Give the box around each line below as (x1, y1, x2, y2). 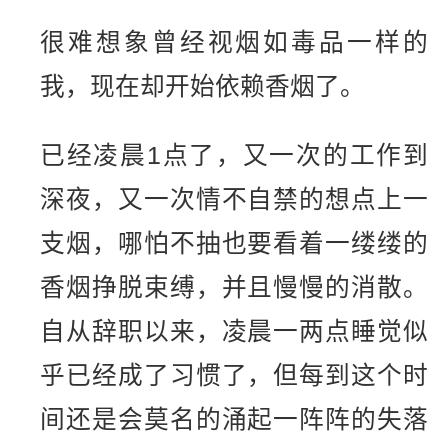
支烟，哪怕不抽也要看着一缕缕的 (40, 229, 428, 257)
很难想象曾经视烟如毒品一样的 (40, 29, 428, 57)
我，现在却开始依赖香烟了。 (40, 73, 365, 101)
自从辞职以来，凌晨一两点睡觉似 (40, 317, 428, 345)
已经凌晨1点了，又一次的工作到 (40, 141, 428, 169)
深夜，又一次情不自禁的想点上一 (40, 185, 428, 213)
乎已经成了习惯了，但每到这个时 (40, 361, 428, 389)
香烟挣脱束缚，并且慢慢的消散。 (40, 273, 428, 301)
